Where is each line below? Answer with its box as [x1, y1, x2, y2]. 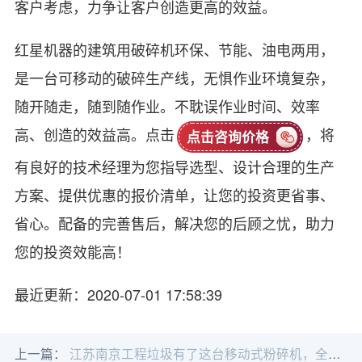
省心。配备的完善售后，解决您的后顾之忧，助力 [14, 212, 335, 234]
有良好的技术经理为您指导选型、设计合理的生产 [14, 155, 335, 177]
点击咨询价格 [186, 126, 269, 146]
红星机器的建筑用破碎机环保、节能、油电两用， [14, 39, 335, 61]
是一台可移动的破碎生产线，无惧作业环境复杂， [14, 67, 335, 89]
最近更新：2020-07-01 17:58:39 [14, 283, 222, 305]
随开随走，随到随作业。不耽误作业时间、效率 [14, 95, 320, 117]
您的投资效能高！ [14, 240, 131, 262]
